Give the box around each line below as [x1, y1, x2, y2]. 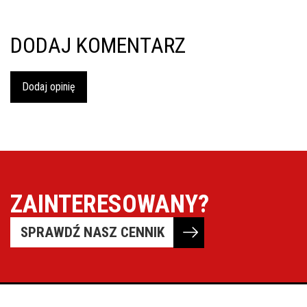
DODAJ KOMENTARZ [10, 32, 186, 58]
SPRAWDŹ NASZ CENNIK [21, 223, 164, 241]
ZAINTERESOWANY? [10, 189, 209, 219]
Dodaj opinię [22, 79, 75, 93]
